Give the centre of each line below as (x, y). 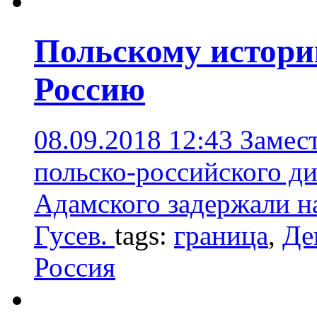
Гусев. (74, 235)
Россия (75, 267)
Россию (90, 90)
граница (221, 235)
